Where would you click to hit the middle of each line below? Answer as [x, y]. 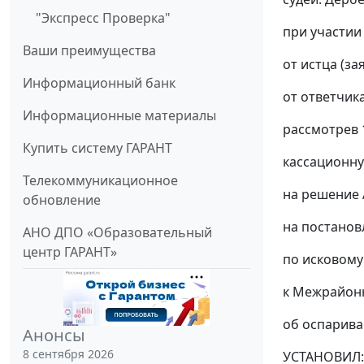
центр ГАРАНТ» [70, 252]
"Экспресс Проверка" [103, 18]
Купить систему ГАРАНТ [97, 148]
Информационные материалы [119, 116]
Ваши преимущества [89, 51]
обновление [62, 200]
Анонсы [54, 336]
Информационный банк [99, 83]
